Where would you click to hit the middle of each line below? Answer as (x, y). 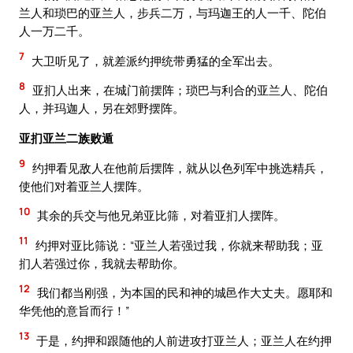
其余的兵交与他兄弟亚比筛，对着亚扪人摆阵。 (160, 216)
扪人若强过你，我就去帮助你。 (102, 263)
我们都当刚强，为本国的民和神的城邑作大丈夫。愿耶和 (184, 293)
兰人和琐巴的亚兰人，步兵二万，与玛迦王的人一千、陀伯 (173, 13)
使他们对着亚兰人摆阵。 (84, 186)
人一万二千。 (54, 31)
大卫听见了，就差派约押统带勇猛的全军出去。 (154, 60)
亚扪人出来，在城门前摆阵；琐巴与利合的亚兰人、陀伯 (179, 90)
